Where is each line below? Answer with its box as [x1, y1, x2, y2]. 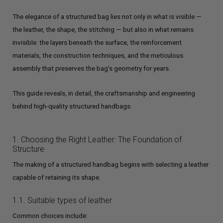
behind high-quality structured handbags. [12, 102, 132, 110]
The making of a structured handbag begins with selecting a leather [12, 160, 209, 168]
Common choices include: [12, 212, 88, 220]
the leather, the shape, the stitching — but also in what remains [12, 25, 194, 33]
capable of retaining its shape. [12, 173, 101, 181]
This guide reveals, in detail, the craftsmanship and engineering [12, 89, 195, 97]
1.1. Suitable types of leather [12, 196, 112, 205]
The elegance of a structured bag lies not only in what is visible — [12, 12, 202, 20]
